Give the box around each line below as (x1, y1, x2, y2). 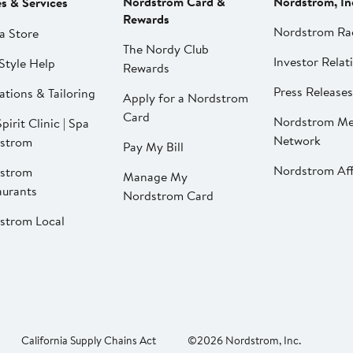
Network (273, 132, 321, 150)
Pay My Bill (122, 138, 184, 156)
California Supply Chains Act (21, 333, 156, 349)
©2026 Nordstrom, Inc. (188, 333, 301, 349)
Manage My (122, 168, 188, 186)
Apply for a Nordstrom (122, 89, 248, 107)
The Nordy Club (122, 40, 209, 58)
